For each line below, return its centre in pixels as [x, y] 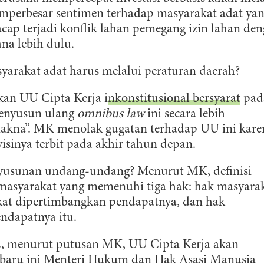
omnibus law [111, 114]
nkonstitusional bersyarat [174, 99]
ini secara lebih [185, 114]
